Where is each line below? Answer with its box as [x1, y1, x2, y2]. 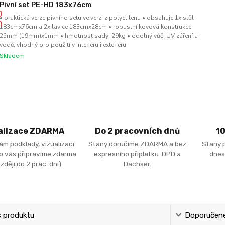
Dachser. [124, 159, 152, 168]
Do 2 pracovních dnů [95, 126, 180, 136]
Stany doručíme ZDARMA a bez [88, 139, 187, 148]
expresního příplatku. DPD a [94, 149, 181, 158]
